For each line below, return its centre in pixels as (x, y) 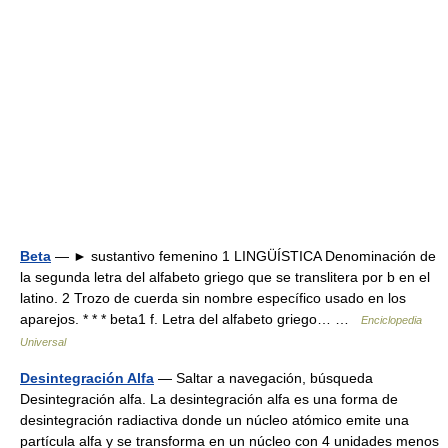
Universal (43, 341)
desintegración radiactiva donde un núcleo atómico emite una (214, 419)
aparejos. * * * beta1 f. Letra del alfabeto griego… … (190, 318)
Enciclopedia (391, 319)
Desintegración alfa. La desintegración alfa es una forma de (209, 398)
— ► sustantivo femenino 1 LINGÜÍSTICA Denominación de (243, 255)
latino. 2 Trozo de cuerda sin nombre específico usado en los (213, 297)
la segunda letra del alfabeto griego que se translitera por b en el (225, 276)
